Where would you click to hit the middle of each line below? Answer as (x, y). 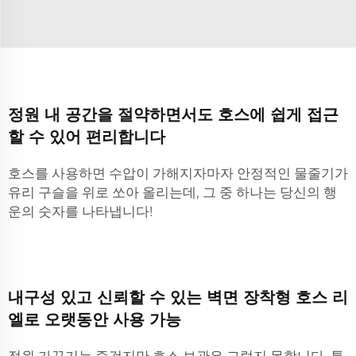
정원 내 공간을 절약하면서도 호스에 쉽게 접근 (173, 114)
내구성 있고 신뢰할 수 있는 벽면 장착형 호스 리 (178, 297)
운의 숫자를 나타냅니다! (80, 211)
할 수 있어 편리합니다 (87, 137)
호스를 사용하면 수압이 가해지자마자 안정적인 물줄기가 (178, 173)
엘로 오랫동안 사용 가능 (95, 319)
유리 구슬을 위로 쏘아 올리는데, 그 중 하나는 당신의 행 (172, 192)
